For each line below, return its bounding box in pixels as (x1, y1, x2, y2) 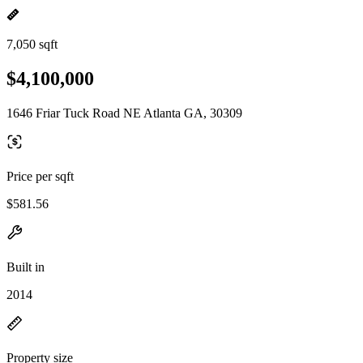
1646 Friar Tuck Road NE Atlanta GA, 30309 (6, 105, 242, 120)
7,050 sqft (6, 37, 58, 51)
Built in (6, 259, 45, 274)
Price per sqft (6, 169, 74, 183)
